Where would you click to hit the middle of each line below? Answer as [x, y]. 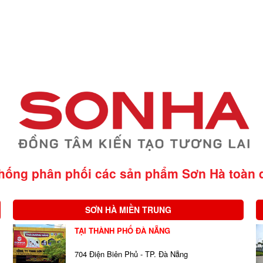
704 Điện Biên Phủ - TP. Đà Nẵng [131, 254]
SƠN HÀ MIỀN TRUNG [129, 210]
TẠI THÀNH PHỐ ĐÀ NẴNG [122, 231]
